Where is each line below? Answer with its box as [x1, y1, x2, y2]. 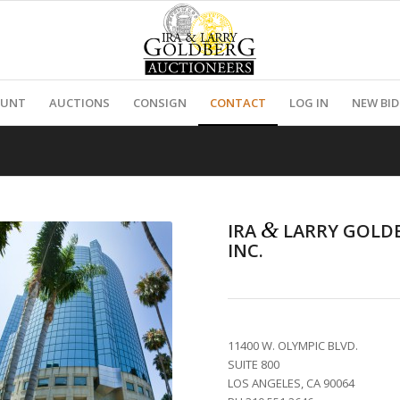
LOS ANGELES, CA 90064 [227, 375, 354, 391]
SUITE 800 [227, 356, 279, 372]
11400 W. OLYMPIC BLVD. [227, 337, 358, 354]
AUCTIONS [49, 95, 111, 111]
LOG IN [289, 95, 329, 111]
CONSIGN [133, 95, 187, 111]
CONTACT [210, 95, 267, 111]
